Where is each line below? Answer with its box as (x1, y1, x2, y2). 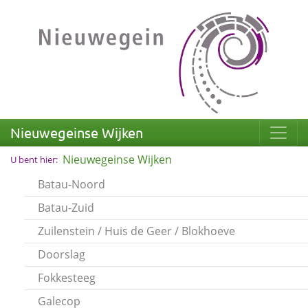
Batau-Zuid (38, 199, 94, 215)
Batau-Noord (38, 176, 105, 192)
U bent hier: (10, 153, 60, 166)
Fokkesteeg (38, 269, 96, 285)
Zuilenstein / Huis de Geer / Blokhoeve (38, 223, 235, 239)
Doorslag (38, 246, 85, 262)
